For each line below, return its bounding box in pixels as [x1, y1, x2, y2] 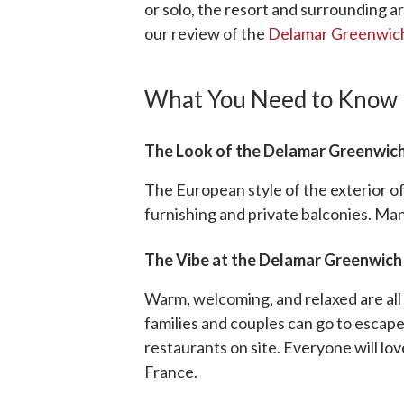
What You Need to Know [144, 85, 398, 115]
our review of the [144, 23, 268, 44]
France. [144, 362, 200, 382]
